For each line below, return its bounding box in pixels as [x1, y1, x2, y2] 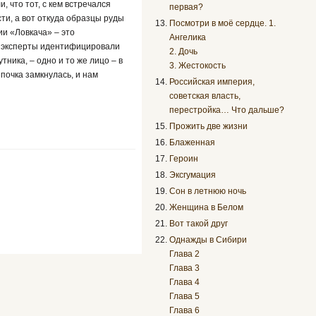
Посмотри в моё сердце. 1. [169, 18, 276, 29]
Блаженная [169, 138, 216, 148]
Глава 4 [169, 277, 200, 288]
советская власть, [169, 91, 241, 102]
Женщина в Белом [169, 202, 244, 213]
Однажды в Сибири [169, 235, 248, 245]
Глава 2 [169, 249, 200, 260]
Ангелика [169, 32, 207, 43]
